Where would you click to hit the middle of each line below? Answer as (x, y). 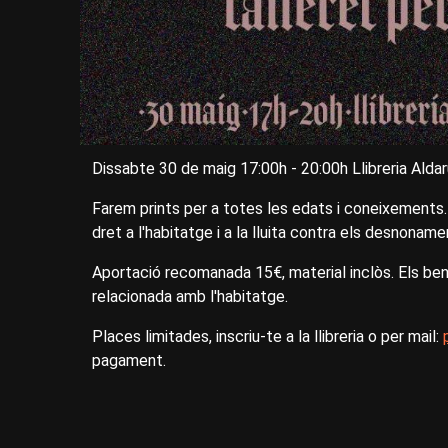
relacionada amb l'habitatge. (190, 297)
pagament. (129, 361)
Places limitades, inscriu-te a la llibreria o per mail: (267, 337)
